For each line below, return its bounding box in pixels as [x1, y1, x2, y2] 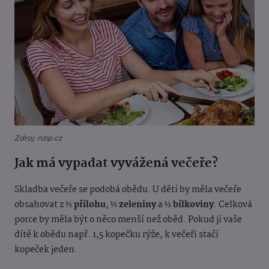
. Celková [214, 198, 252, 213]
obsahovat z [14, 198, 65, 213]
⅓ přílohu [65, 198, 106, 213]
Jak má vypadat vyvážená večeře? [14, 153, 220, 174]
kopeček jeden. [14, 243, 79, 258]
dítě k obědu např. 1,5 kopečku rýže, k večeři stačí [14, 228, 219, 243]
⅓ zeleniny [110, 198, 158, 213]
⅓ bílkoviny [163, 198, 214, 213]
